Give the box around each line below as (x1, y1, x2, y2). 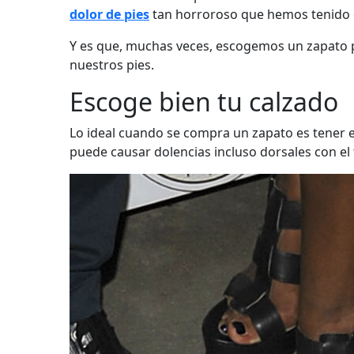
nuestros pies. (70, 56, 154, 73)
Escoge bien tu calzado (70, 85, 338, 119)
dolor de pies (70, 6, 149, 23)
